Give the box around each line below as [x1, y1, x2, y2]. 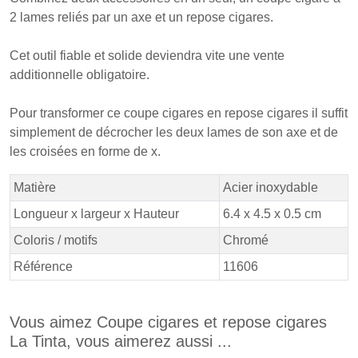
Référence [14, 260, 73, 273]
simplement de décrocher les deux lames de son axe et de [10, 125, 338, 139]
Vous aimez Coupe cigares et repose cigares [10, 313, 327, 331]
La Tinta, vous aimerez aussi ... [10, 332, 232, 350]
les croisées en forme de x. [10, 145, 161, 158]
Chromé [223, 233, 268, 247]
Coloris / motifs [14, 233, 97, 247]
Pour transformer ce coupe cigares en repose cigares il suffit [10, 106, 348, 120]
